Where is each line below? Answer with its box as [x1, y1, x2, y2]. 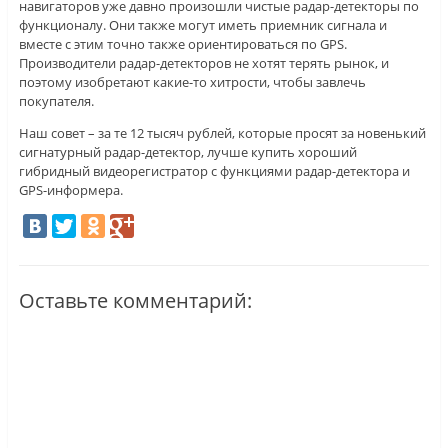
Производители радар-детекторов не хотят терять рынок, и [18, 54, 389, 73]
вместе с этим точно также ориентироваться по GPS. [18, 35, 347, 54]
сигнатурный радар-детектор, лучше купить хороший [18, 143, 357, 162]
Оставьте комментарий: [18, 287, 252, 315]
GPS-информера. [18, 181, 123, 200]
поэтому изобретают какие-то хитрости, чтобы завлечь [18, 73, 366, 92]
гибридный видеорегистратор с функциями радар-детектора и [18, 162, 410, 181]
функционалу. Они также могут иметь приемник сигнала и [18, 16, 387, 35]
